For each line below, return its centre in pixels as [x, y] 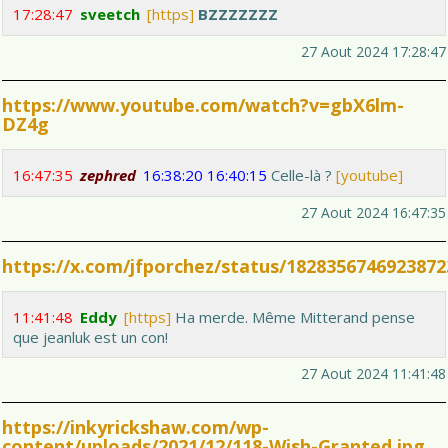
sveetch [110, 14]
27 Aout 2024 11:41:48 [373, 374]
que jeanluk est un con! [90, 337]
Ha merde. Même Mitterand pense [293, 317]
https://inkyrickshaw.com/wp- [135, 427]
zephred [108, 175]
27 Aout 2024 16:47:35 [373, 213]
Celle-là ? [301, 175]
